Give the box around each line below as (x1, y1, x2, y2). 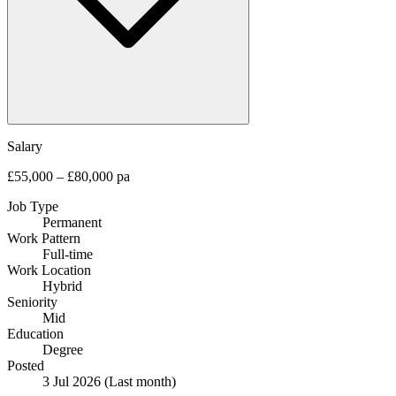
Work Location (7, 262, 91, 278)
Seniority (7, 293, 57, 309)
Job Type (7, 198, 58, 214)
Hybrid (42, 278, 82, 293)
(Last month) (104, 373, 176, 389)
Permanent (42, 214, 102, 230)
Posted (7, 357, 44, 373)
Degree (42, 341, 83, 357)
